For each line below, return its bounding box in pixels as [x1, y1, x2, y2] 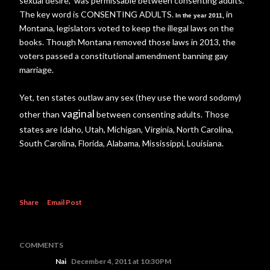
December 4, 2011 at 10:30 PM [71, 256, 171, 266]
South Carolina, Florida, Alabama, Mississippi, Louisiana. [19, 137, 224, 148]
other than [19, 108, 61, 119]
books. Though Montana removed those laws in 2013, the [19, 36, 236, 47]
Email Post [47, 197, 82, 207]
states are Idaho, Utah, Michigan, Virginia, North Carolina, [19, 124, 233, 134]
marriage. [19, 64, 54, 75]
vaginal [61, 106, 96, 120]
